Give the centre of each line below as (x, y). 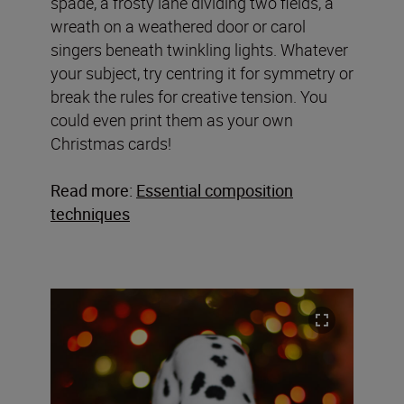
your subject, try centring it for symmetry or (202, 73)
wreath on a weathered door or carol (178, 27)
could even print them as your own (172, 120)
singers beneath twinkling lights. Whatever (199, 50)
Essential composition (215, 191)
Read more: (92, 191)
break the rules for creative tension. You (189, 97)
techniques (90, 214)
